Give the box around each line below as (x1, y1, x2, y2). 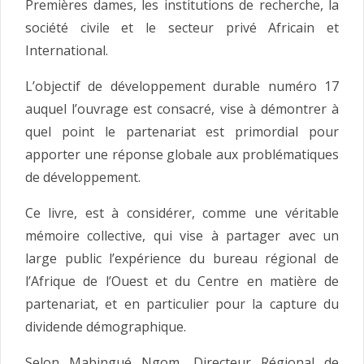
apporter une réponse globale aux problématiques (25, 145, 339, 164)
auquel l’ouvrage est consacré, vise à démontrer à (25, 100, 339, 119)
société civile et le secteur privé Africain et (25, 19, 339, 37)
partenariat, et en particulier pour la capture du (25, 295, 339, 314)
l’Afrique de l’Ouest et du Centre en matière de (25, 272, 339, 291)
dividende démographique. (25, 318, 186, 336)
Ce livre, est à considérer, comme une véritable (25, 204, 339, 223)
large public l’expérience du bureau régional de (25, 249, 339, 268)
